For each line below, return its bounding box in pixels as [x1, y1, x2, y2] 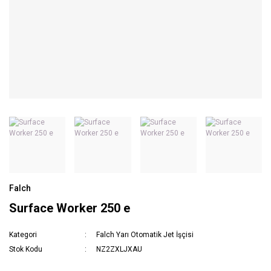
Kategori [9, 230, 37, 240]
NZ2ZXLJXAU [96, 245, 143, 254]
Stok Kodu [9, 245, 42, 254]
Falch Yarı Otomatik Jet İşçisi [96, 230, 194, 240]
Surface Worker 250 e [9, 201, 130, 216]
